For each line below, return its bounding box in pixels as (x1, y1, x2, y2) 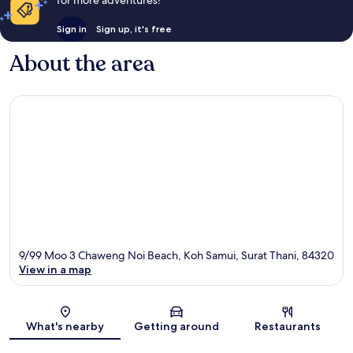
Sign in (56, 23, 87, 35)
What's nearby (26, 318, 105, 333)
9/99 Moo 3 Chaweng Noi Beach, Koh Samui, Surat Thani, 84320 (19, 247, 334, 262)
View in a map (19, 262, 91, 277)
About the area (9, 49, 155, 80)
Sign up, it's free (95, 23, 172, 35)
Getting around (133, 318, 219, 333)
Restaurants (255, 318, 321, 333)
